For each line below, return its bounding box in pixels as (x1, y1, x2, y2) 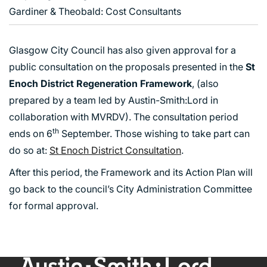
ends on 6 (9, 128, 52, 140)
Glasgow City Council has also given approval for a (9, 44, 236, 57)
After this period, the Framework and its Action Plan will (9, 166, 253, 179)
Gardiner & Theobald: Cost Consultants (9, 5, 181, 17)
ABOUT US (20, 205, 74, 218)
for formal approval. (9, 200, 98, 212)
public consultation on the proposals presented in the (9, 61, 246, 73)
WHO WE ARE (20, 241, 70, 250)
